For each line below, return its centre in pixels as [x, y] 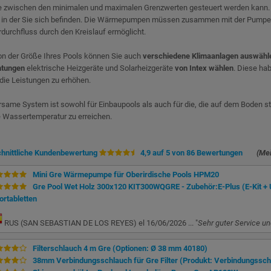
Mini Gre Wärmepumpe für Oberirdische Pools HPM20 [123, 175]
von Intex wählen [204, 68]
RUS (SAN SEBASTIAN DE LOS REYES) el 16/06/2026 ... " [100, 223]
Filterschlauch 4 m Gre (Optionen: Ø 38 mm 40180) [117, 248]
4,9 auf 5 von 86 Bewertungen [191, 153]
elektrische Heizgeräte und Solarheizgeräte [100, 68]
